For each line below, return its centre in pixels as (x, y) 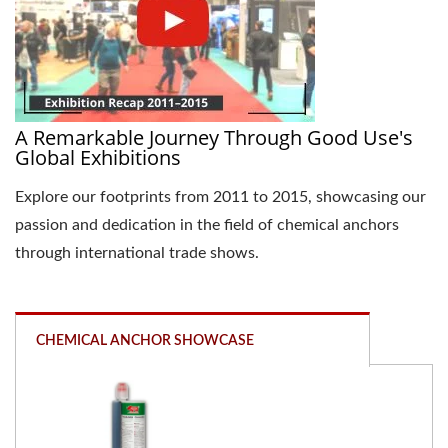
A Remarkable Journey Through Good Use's (214, 138)
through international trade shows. (137, 253)
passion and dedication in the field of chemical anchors (207, 225)
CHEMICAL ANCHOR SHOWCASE (145, 341)
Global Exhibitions (98, 158)
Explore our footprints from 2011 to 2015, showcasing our (220, 197)
